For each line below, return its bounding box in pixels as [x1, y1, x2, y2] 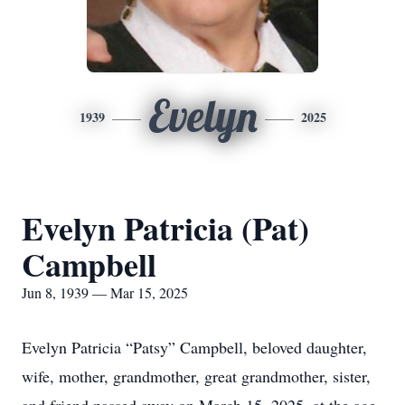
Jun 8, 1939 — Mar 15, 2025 [22, 283, 188, 302]
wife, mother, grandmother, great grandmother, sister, [22, 365, 371, 387]
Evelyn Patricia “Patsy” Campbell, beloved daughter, [22, 336, 367, 358]
